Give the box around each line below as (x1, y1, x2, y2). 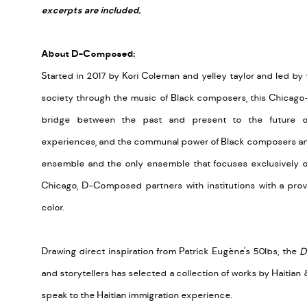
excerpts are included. (41, 3, 143, 16)
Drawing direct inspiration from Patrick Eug (41, 245, 228, 258)
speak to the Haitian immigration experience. (41, 288, 232, 302)
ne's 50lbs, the (233, 245, 299, 258)
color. (41, 201, 64, 214)
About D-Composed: (41, 47, 135, 60)
